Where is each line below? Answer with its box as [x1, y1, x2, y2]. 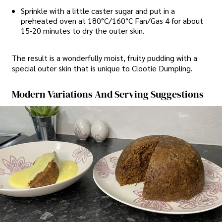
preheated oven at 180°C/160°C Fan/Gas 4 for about [21, 15, 203, 26]
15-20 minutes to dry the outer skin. [21, 25, 145, 36]
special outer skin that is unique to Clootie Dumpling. [12, 63, 193, 74]
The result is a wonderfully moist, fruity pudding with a [12, 53, 197, 63]
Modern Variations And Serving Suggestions [12, 87, 204, 102]
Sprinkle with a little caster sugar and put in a [21, 5, 175, 16]
